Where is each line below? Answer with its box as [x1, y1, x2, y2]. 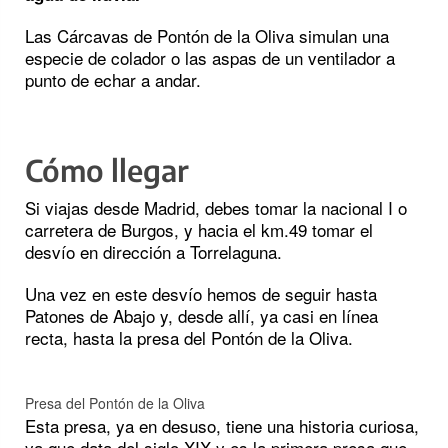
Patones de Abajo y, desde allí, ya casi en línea [25, 303, 378, 329]
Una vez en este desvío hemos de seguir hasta [25, 281, 377, 307]
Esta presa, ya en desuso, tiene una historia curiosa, [25, 413, 419, 439]
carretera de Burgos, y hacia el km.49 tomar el [25, 217, 373, 243]
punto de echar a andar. [25, 67, 201, 93]
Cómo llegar [25, 151, 189, 190]
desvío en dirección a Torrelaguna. [25, 239, 282, 265]
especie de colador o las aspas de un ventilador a [25, 45, 395, 71]
